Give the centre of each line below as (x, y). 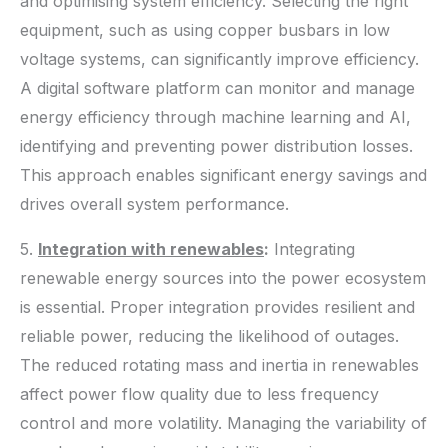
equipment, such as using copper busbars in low (205, 29)
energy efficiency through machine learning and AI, (215, 116)
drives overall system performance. (154, 203)
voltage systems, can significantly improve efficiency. (219, 58)
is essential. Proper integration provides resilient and (217, 306)
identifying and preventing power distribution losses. (216, 145)
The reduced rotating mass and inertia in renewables (219, 364)
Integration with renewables (151, 248)
